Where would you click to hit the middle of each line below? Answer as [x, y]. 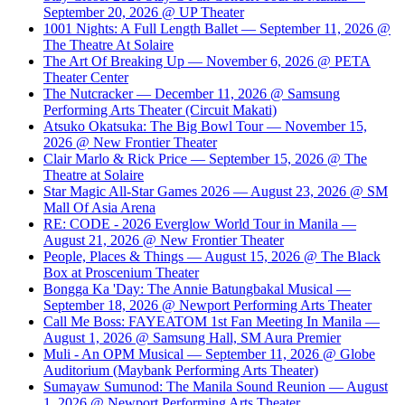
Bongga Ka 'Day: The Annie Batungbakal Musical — [197, 288]
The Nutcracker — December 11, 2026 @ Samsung [192, 93]
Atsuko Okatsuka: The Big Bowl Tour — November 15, [205, 126]
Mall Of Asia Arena [99, 207]
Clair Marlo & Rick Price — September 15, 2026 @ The [205, 158]
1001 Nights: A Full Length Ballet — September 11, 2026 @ [217, 28]
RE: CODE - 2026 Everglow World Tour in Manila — [200, 223]
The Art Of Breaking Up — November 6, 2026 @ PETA [207, 61]
